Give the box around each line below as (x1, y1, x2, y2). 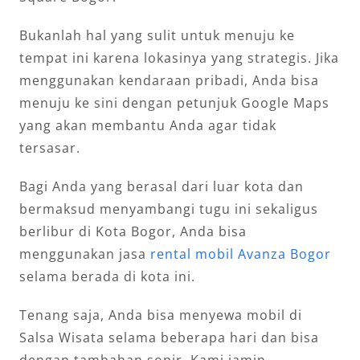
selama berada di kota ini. (19, 267, 195, 285)
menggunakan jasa (19, 244, 150, 263)
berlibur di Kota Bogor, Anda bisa (19, 222, 247, 240)
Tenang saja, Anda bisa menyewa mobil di (19, 305, 302, 324)
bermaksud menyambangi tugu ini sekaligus (19, 199, 318, 218)
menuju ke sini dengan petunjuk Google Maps (19, 93, 329, 112)
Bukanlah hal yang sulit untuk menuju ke (19, 26, 295, 44)
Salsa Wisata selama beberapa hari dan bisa (19, 328, 319, 346)
